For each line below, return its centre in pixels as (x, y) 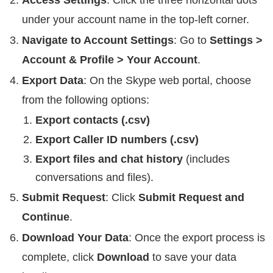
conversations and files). (94, 177)
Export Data (53, 80)
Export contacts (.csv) (93, 120)
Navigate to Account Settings (98, 40)
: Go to (192, 40)
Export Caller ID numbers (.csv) (117, 139)
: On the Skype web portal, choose (167, 80)
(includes (206, 159)
